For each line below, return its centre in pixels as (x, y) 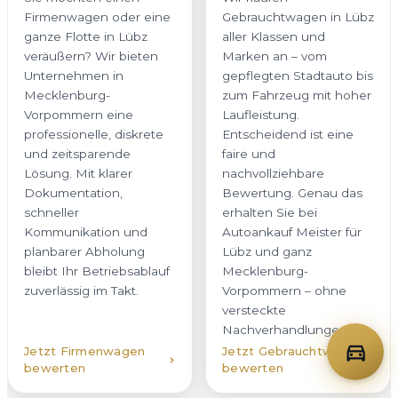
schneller (52, 213)
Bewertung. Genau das (292, 193)
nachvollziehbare (273, 174)
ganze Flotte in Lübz (86, 37)
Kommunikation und (86, 232)
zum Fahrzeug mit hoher (297, 96)
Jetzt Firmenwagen (85, 351)
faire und (249, 154)
